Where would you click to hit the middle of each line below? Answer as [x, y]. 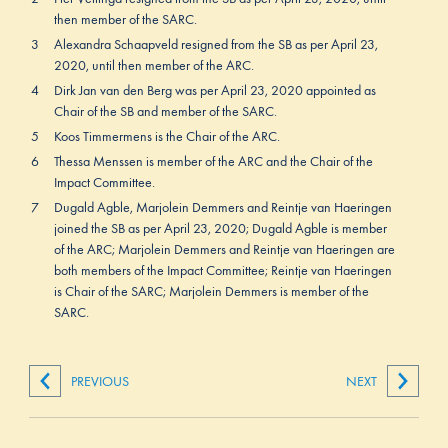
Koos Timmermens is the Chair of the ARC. [166, 137]
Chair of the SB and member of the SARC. [165, 112]
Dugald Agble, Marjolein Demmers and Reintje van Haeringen [222, 208]
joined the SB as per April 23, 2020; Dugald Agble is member [220, 229]
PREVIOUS [99, 381]
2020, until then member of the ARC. [153, 66]
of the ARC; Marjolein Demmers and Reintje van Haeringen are [224, 250]
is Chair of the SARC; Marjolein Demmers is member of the [211, 292]
